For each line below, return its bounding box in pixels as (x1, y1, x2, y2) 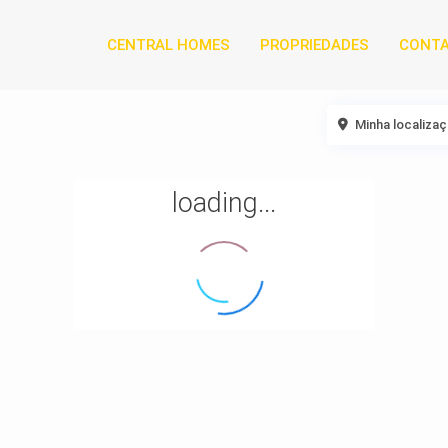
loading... (172, 187, 276, 220)
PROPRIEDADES (259, 36, 369, 54)
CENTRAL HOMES (106, 36, 230, 54)
